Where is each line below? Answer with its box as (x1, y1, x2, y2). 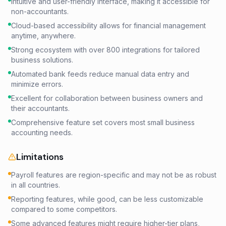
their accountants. (11, 104, 70, 112)
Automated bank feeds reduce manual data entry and (11, 70, 189, 78)
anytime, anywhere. (11, 31, 76, 40)
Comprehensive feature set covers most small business (11, 118, 195, 127)
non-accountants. (11, 7, 69, 16)
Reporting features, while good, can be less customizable (11, 195, 203, 203)
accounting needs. (11, 128, 73, 137)
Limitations (16, 151, 64, 163)
